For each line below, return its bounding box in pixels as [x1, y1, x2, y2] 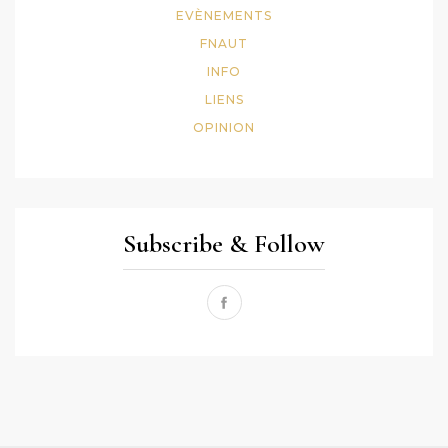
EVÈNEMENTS [176, 7, 272, 23]
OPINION [193, 119, 255, 135]
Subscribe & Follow [123, 227, 325, 259]
